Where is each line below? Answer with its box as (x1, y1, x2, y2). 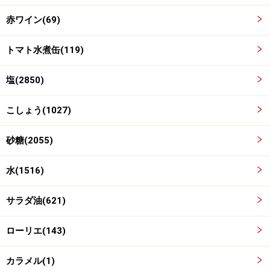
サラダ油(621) (6, 195, 66, 207)
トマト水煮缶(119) (6, 45, 84, 56)
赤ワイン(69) (6, 14, 60, 26)
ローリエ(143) (6, 225, 66, 237)
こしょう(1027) (6, 105, 71, 116)
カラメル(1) (6, 256, 55, 267)
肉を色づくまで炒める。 (31, 242, 137, 253)
